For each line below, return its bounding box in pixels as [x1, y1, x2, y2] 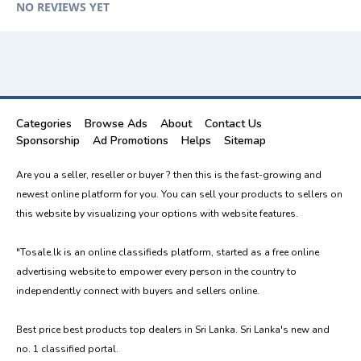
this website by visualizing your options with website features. [16, 206, 298, 220]
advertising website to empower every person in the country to [16, 264, 297, 278]
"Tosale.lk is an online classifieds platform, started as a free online [16, 245, 319, 259]
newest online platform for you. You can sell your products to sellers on [16, 187, 342, 201]
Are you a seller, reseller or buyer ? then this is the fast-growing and [16, 168, 322, 181]
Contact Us [205, 115, 262, 131]
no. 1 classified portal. [16, 342, 118, 355]
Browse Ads [85, 115, 147, 131]
